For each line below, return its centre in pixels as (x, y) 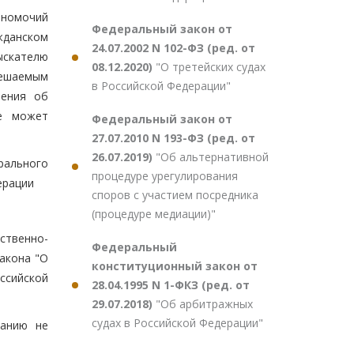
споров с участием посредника (175, 195)
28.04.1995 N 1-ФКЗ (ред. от (171, 285)
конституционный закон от (175, 266)
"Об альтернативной (212, 157)
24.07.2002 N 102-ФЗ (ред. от (173, 48)
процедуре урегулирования (165, 176)
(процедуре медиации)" (154, 214)
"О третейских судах (211, 67)
